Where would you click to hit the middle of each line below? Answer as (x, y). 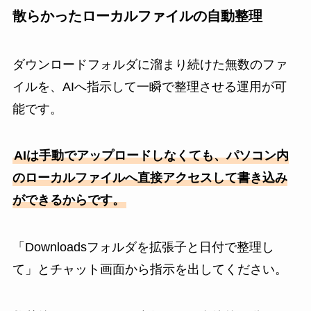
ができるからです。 (68, 200)
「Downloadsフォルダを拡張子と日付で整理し (143, 247)
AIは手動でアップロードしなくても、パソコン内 (151, 156)
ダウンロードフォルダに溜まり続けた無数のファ (150, 64)
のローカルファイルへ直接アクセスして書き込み (150, 178)
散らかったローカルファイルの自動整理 (137, 16)
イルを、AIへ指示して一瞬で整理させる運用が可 (149, 86)
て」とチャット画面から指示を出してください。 (150, 270)
